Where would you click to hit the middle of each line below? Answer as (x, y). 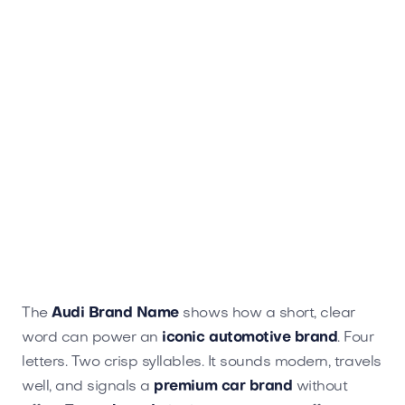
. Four (356, 338)
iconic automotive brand (250, 338)
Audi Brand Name (115, 313)
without (320, 386)
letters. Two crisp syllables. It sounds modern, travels (202, 362)
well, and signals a (88, 386)
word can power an (92, 338)
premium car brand (223, 386)
